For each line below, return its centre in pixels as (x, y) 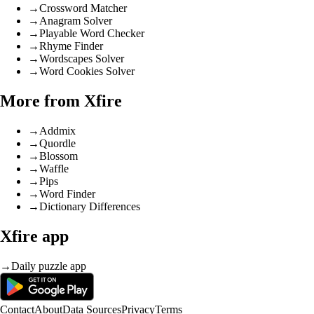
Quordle (57, 144)
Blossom (59, 156)
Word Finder (67, 194)
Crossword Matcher (83, 8)
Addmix (57, 131)
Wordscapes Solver (82, 59)
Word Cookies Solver (87, 71)
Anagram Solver (76, 21)
